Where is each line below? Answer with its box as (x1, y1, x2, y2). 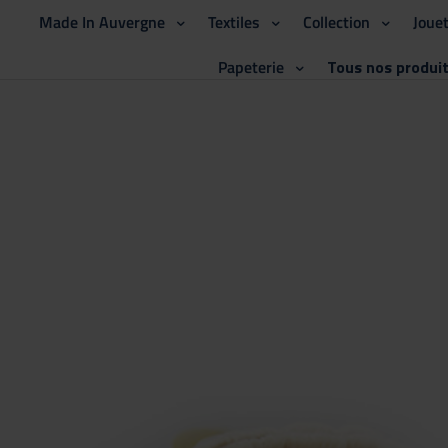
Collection (302, 10, 370, 34)
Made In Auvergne (38, 10, 165, 34)
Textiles (207, 10, 260, 34)
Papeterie (217, 55, 284, 79)
